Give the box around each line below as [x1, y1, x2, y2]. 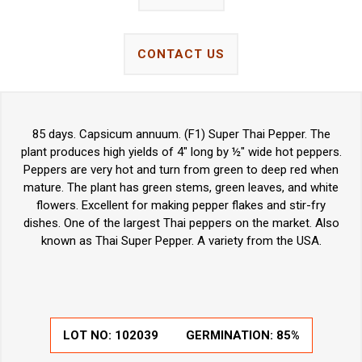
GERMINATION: [185, 328, 276, 343]
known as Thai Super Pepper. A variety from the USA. [40, 234, 322, 249]
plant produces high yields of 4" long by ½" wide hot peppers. [20, 145, 342, 160]
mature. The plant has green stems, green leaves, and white [23, 180, 339, 196]
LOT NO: [62, 328, 115, 343]
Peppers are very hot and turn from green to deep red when [23, 162, 339, 178]
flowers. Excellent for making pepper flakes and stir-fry [36, 198, 326, 213]
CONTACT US [137, 47, 225, 62]
